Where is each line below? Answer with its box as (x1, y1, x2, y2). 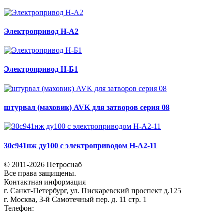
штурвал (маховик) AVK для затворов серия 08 (4, 103, 170, 112)
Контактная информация (4, 177, 86, 186)
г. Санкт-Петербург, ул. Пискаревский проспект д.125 (4, 186, 181, 195)
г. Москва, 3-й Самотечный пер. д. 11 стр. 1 (4, 195, 147, 203)
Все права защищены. (4, 169, 76, 177)
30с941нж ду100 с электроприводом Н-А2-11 (4, 141, 157, 150)
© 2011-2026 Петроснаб (4, 160, 82, 169)
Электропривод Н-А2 (4, 27, 78, 35)
